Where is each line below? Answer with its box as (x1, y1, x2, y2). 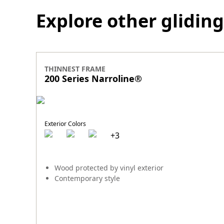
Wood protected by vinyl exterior (54, 163, 163, 173)
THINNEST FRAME (44, 64, 105, 74)
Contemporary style (54, 173, 120, 183)
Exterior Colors (44, 119, 86, 128)
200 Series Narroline (44, 72, 134, 85)
